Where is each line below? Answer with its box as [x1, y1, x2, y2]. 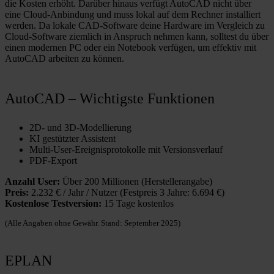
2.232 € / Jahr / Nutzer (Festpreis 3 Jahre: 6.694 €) [29, 187, 224, 198]
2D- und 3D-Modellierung [29, 122, 131, 133]
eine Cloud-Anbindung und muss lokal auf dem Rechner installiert [5, 9, 261, 20]
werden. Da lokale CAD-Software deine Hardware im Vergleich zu [5, 20, 265, 31]
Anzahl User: [5, 176, 60, 187]
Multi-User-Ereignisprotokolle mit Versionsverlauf [29, 144, 223, 155]
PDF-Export [29, 155, 77, 166]
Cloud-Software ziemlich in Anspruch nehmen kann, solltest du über [5, 31, 268, 42]
